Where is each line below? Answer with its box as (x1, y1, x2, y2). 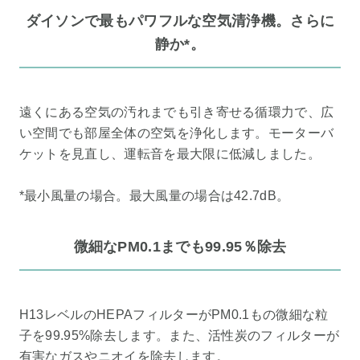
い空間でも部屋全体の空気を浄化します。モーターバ (18, 126, 334, 141)
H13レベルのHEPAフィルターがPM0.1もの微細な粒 (18, 308, 329, 322)
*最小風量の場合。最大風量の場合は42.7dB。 (18, 189, 290, 203)
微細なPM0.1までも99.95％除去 (73, 238, 287, 255)
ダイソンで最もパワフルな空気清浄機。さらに (25, 12, 335, 29)
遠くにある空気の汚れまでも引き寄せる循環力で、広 (18, 105, 334, 120)
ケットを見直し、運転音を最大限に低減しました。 (18, 147, 321, 162)
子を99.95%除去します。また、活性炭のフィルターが (18, 329, 340, 343)
